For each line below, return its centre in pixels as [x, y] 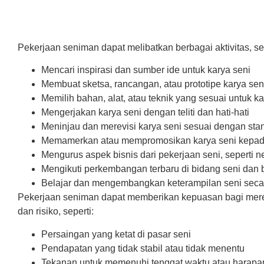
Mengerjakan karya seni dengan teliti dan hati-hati [145, 113]
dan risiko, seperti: [56, 212]
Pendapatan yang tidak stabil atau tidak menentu [143, 248]
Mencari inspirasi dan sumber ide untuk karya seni [146, 70]
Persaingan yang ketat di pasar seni [116, 234]
